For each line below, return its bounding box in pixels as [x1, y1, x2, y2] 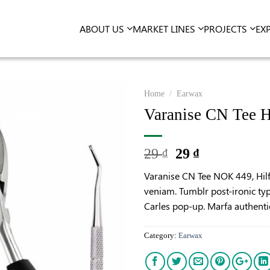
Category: [144, 231, 178, 240]
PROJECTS [203, 22, 250, 35]
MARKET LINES [132, 22, 198, 35]
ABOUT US [79, 22, 127, 35]
